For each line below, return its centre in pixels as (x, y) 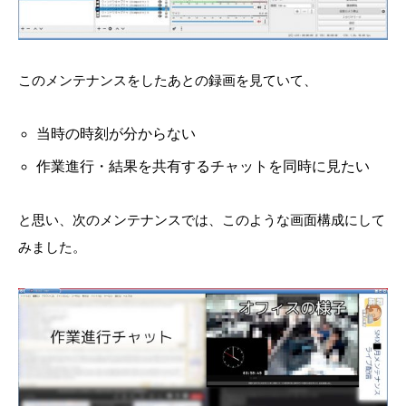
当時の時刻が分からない (116, 133)
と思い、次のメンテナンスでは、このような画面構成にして (202, 219)
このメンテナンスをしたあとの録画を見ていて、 (168, 80)
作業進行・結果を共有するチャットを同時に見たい (203, 166)
